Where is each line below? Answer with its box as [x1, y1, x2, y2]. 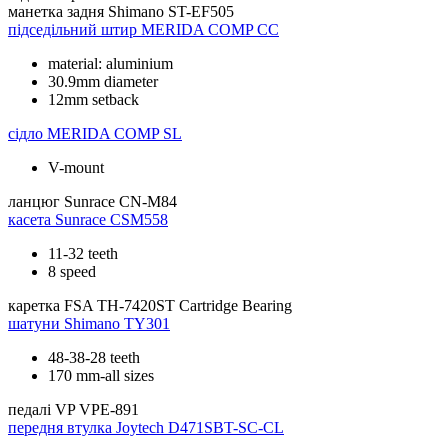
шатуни [8, 314, 60, 332]
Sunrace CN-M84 [64, 192, 177, 210]
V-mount [48, 158, 104, 176]
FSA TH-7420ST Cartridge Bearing [64, 296, 292, 314]
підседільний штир [8, 20, 137, 38]
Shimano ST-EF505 [108, 2, 234, 20]
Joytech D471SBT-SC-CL [116, 418, 284, 436]
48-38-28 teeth [48, 348, 140, 366]
